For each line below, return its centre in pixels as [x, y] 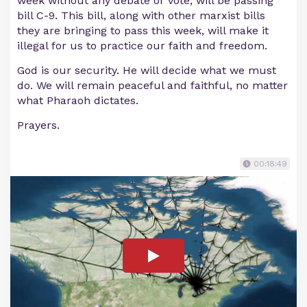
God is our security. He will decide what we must [147, 70]
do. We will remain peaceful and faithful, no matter [152, 85]
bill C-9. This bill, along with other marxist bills [141, 15]
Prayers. [38, 125]
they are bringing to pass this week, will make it [143, 30]
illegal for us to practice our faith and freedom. [142, 45]
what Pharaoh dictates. [78, 100]
